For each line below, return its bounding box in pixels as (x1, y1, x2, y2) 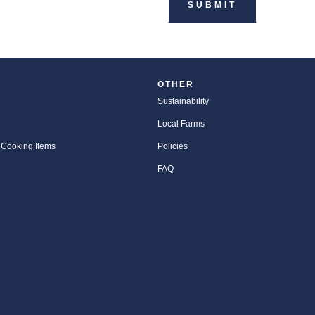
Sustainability (157, 96, 209, 107)
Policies (157, 141, 188, 152)
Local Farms (157, 119, 205, 129)
